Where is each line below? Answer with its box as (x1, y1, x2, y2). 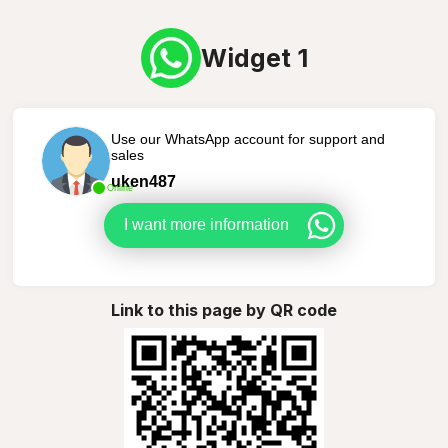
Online (106, 182, 133, 193)
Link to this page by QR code (111, 299, 337, 320)
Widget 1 (200, 43, 308, 73)
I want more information (124, 216, 289, 233)
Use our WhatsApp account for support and (110, 130, 385, 147)
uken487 (110, 172, 176, 190)
